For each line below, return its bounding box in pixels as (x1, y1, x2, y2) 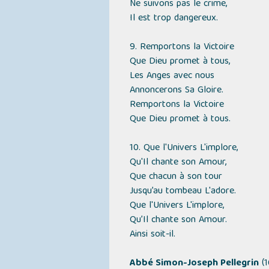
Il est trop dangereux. (129, 10, 218, 27)
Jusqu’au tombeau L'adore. (129, 183, 236, 200)
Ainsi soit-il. (129, 226, 175, 243)
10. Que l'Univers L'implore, (129, 140, 238, 157)
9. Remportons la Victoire (129, 39, 234, 56)
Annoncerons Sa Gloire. (129, 82, 223, 99)
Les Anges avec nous (129, 68, 214, 85)
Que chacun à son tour (129, 169, 222, 186)
